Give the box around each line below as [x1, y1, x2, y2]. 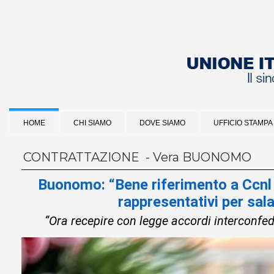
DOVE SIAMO [139, 119, 185, 127]
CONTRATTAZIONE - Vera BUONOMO [23, 150, 251, 165]
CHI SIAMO [73, 119, 111, 127]
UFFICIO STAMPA [213, 119, 273, 127]
